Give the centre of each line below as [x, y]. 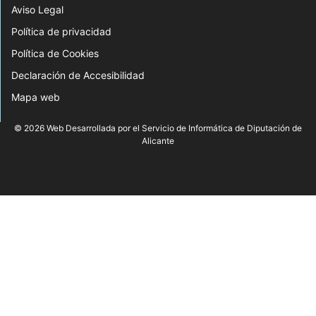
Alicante [158, 141]
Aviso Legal [37, 10]
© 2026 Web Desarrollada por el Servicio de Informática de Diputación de [158, 128]
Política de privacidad [61, 32]
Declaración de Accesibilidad [78, 75]
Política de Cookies [55, 54]
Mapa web [36, 97]
